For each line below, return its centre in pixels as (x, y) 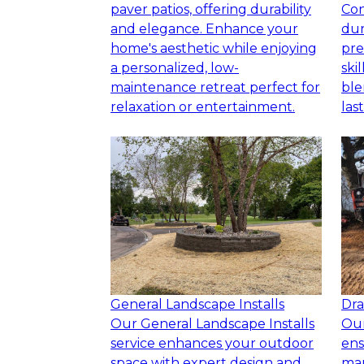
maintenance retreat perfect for (215, 88)
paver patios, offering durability (211, 10)
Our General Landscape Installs (212, 324)
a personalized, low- (175, 68)
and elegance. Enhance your (204, 29)
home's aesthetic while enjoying (214, 49)
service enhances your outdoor (212, 344)
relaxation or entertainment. (203, 107)
